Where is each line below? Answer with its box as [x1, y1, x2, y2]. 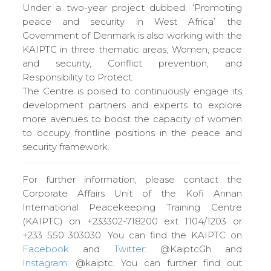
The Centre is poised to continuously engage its [22, 85, 242, 97]
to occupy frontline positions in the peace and [22, 126, 242, 139]
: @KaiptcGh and [144, 243, 242, 255]
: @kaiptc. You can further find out [67, 256, 242, 269]
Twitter [113, 243, 145, 255]
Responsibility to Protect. [22, 71, 134, 83]
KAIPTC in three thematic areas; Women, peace [22, 43, 242, 55]
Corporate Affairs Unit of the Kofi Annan [22, 187, 242, 199]
